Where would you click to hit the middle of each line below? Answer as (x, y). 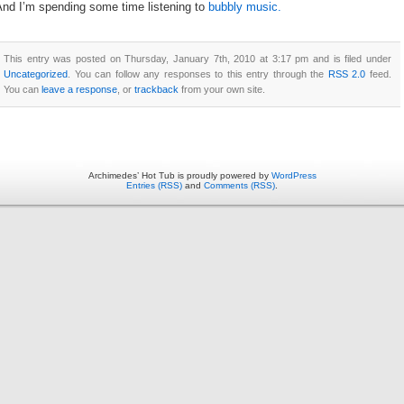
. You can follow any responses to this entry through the (198, 73)
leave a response (79, 89)
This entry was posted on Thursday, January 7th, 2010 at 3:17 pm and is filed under (197, 58)
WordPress (294, 175)
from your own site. (222, 89)
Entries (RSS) (154, 185)
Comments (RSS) (239, 185)
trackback (156, 89)
